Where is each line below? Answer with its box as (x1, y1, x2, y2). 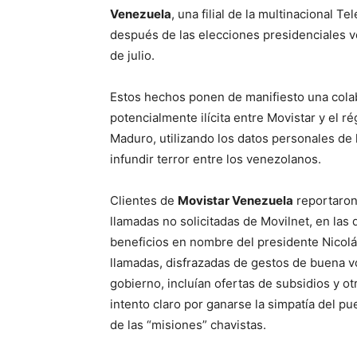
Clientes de (110, 193, 178, 209)
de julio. (110, 48, 155, 64)
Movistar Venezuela (178, 193, 293, 209)
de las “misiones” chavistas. (110, 317, 266, 333)
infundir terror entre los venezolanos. (110, 151, 321, 167)
